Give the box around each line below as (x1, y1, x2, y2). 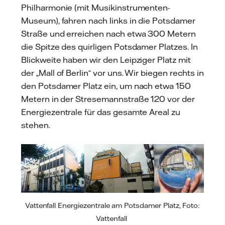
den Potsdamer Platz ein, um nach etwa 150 (21, 80, 191, 91)
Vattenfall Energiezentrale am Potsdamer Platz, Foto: (25, 200, 200, 210)
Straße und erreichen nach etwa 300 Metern (21, 28, 196, 39)
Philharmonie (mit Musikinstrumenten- (21, 2, 171, 13)
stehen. (21, 120, 50, 130)
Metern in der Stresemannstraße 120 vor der (21, 93, 195, 104)
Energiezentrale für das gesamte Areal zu (21, 106, 181, 117)
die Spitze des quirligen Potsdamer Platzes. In (21, 41, 198, 52)
